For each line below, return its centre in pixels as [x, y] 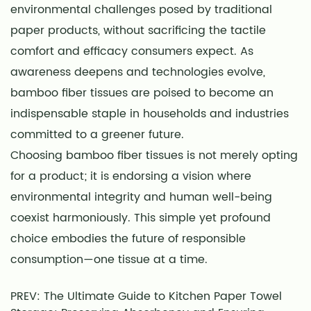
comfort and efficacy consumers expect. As [132, 51]
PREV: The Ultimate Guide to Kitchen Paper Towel [146, 296]
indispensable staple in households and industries [150, 114]
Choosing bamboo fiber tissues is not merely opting [154, 155]
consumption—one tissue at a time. [109, 259]
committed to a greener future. [97, 134]
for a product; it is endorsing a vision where [131, 176]
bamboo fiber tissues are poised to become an [142, 93]
